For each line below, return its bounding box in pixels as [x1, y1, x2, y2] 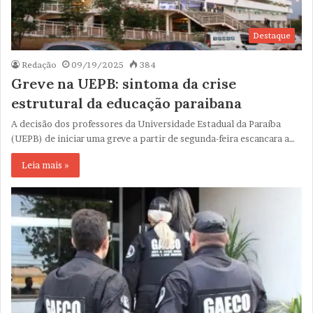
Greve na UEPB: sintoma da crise [11, 74, 236, 92]
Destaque [253, 29, 291, 41]
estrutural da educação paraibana [11, 94, 242, 112]
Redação [22, 59, 57, 70]
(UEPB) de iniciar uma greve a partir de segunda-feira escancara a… [11, 132, 295, 144]
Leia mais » [22, 159, 69, 170]
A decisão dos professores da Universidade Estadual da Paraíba [11, 117, 281, 129]
